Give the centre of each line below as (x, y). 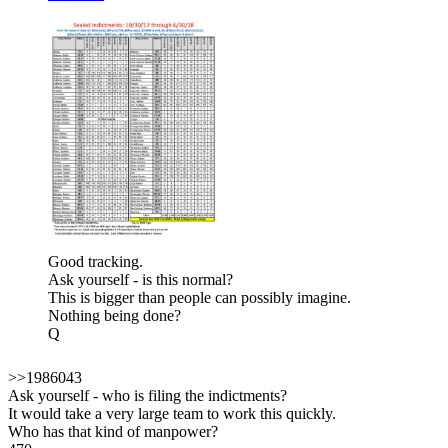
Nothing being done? (114, 315)
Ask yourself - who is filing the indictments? (147, 395)
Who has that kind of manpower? (113, 431)
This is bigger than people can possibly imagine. (199, 297)
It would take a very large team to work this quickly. (172, 413)
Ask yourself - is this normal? (140, 279)
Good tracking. (95, 261)
